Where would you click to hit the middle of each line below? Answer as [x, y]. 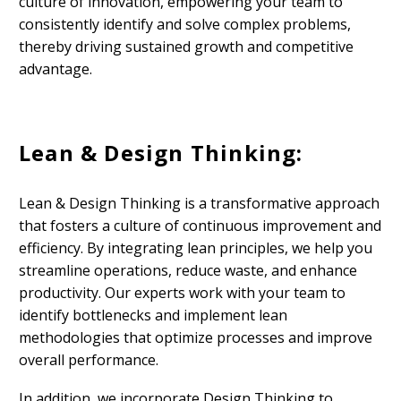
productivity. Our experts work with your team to [182, 293]
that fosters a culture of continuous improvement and [200, 226]
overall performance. [89, 360]
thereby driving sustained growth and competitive [186, 46]
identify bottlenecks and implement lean [153, 316]
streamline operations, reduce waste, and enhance [188, 271]
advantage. [55, 68]
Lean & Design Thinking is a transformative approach [199, 204]
